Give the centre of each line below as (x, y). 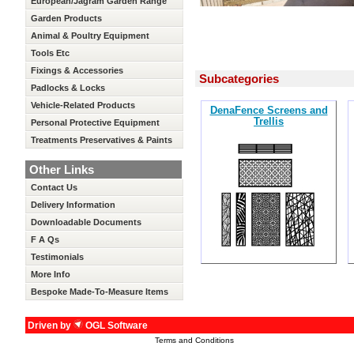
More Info (51, 274)
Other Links (62, 169)
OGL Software (115, 326)
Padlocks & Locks (68, 88)
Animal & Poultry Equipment (90, 36)
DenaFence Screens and (269, 110)
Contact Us (54, 187)
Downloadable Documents (86, 222)
